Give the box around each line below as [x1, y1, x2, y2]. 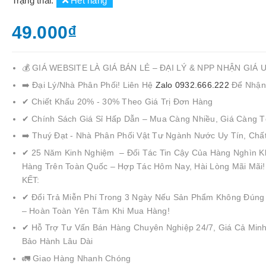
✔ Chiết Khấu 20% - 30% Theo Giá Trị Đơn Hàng [21, 97, 213, 107]
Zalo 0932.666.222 [155, 80, 232, 90]
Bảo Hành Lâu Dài [21, 236, 93, 246]
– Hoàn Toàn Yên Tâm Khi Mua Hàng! [21, 205, 170, 216]
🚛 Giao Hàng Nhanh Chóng [21, 253, 131, 263]
